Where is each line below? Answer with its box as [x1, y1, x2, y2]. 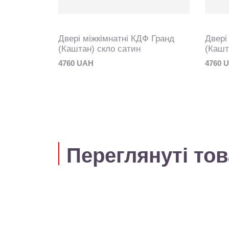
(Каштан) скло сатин [58, 44, 141, 54]
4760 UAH [58, 59, 94, 67]
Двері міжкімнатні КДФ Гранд [58, 34, 174, 43]
